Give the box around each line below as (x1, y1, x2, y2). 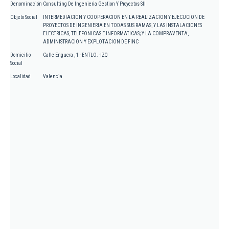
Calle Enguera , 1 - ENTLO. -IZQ (43, 52, 108, 58)
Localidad (10, 74, 31, 80)
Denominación (10, 1, 42, 7)
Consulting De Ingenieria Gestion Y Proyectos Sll (43, 1, 146, 7)
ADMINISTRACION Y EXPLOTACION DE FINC (43, 39, 139, 45)
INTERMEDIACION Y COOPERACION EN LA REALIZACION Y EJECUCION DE (43, 14, 204, 20)
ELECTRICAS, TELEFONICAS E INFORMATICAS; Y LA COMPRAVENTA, (43, 31, 189, 37)
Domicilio (10, 52, 31, 58)
